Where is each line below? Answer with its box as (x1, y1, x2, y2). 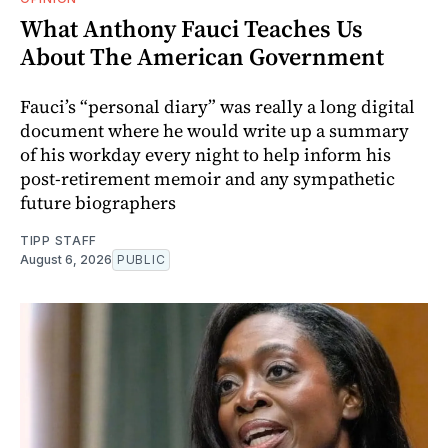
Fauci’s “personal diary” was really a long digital (20, 93, 415, 119)
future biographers (20, 189, 176, 215)
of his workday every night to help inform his (20, 141, 391, 167)
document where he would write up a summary (20, 117, 409, 143)
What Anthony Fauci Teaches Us (20, 11, 363, 45)
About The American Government (20, 39, 384, 73)
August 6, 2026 (20, 251, 112, 267)
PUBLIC (117, 251, 166, 267)
